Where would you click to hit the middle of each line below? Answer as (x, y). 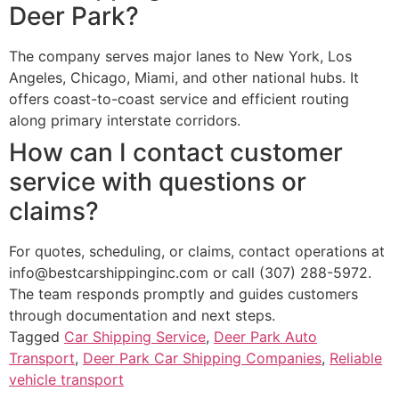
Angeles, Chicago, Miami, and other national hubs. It (184, 78)
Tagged (37, 337)
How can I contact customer (176, 153)
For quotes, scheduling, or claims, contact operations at (197, 252)
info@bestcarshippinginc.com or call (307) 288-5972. (190, 273)
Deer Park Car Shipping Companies (202, 358)
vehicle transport (66, 380)
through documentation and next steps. (142, 316)
